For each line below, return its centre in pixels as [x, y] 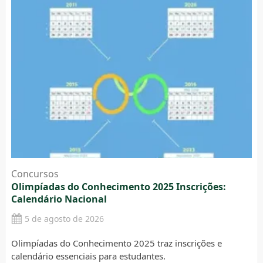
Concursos [35, 174]
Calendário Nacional [59, 199]
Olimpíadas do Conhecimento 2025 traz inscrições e [116, 243]
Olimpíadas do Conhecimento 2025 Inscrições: [118, 187]
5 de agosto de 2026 [64, 219]
